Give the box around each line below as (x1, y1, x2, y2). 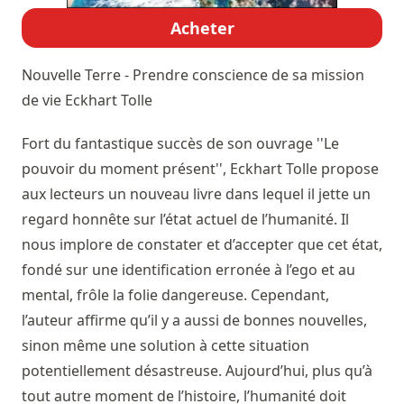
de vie (22, 90, 65, 111)
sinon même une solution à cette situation (22, 335, 309, 356)
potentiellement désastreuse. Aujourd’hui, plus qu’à (22, 361, 372, 381)
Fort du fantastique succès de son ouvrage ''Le (22, 133, 339, 154)
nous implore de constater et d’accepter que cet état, (22, 234, 382, 255)
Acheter (170, 17, 234, 40)
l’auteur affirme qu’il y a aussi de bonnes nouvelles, (22, 310, 367, 331)
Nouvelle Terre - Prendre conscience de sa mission (22, 65, 364, 86)
